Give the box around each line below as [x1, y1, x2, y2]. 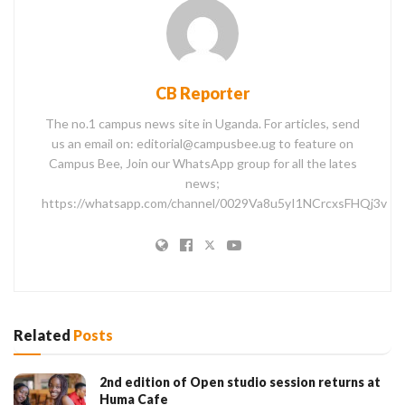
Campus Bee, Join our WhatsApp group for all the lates [48, 155, 357, 171]
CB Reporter [155, 82, 250, 103]
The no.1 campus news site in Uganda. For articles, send [45, 115, 360, 131]
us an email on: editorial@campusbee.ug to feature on [52, 135, 353, 151]
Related [14, 325, 71, 344]
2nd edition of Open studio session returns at [99, 373, 381, 390]
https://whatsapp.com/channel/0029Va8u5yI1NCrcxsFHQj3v [42, 194, 387, 211]
